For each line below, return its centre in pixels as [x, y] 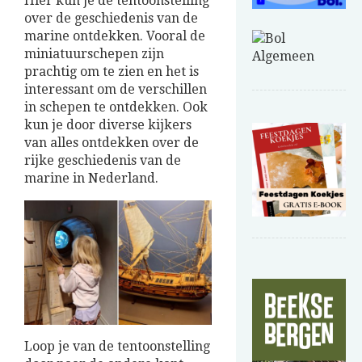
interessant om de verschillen [116, 90]
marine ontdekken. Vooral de [115, 36]
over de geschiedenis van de [111, 19]
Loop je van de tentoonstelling [117, 347]
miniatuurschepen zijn [94, 54]
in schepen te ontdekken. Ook [116, 107]
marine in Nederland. [91, 179]
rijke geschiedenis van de [103, 161]
